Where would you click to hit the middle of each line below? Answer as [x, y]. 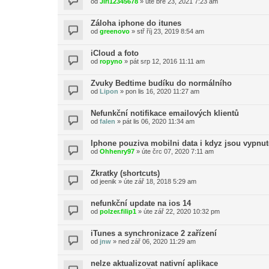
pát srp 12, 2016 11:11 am [167, 61]
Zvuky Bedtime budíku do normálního [161, 83]
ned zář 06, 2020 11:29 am [157, 241]
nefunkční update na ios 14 [141, 203]
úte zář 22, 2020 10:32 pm [182, 211]
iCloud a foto [115, 53]
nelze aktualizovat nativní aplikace [154, 263]
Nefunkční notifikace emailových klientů [165, 113]
